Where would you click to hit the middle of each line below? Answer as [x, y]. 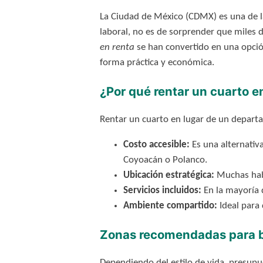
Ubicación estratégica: [168, 176]
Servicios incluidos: [162, 191]
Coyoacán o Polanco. [165, 160]
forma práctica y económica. [157, 63]
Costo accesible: [156, 145]
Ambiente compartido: [170, 206]
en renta [117, 48]
